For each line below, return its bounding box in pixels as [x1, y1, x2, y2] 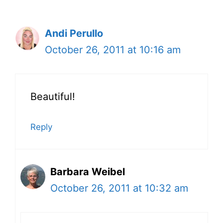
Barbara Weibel [50, 166, 125, 178]
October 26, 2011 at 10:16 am [45, 44, 181, 56]
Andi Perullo [45, 27, 103, 40]
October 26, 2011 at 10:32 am [50, 182, 188, 195]
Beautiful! [30, 91, 75, 103]
